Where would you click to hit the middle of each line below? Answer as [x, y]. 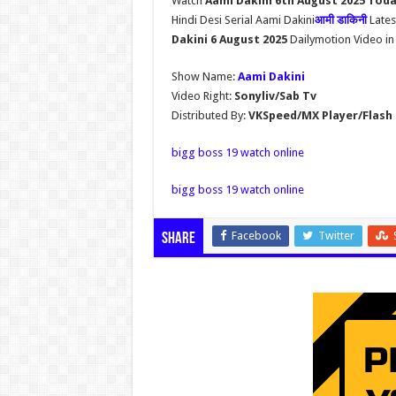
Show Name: [204, 76]
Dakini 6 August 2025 [230, 39]
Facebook [256, 235]
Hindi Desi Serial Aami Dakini [243, 19]
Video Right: [202, 95]
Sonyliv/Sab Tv [275, 95]
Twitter [336, 235]
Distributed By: [208, 115]
